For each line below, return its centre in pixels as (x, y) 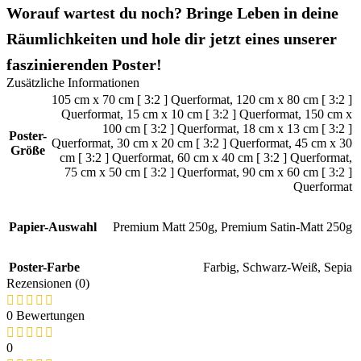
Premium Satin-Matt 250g (286, 226)
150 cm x (328, 114)
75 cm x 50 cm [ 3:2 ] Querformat (150, 172)
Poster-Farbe (44, 267)
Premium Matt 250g (164, 226)
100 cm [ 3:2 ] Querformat (169, 128)
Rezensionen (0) (48, 283)
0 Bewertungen (46, 315)
